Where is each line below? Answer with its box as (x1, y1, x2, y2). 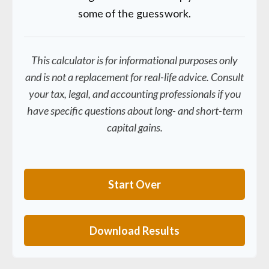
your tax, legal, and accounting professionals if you (28, 87, 241, 100)
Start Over (108, 178, 161, 191)
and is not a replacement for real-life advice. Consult (25, 70, 244, 83)
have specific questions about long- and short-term (26, 104, 243, 117)
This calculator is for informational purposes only (31, 53, 238, 67)
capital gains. (106, 121, 163, 134)
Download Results (89, 224, 180, 237)
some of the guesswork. (77, 7, 192, 20)
